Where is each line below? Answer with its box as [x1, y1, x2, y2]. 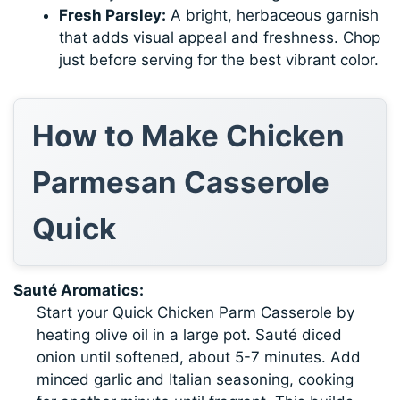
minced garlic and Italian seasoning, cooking [36, 370, 354, 388]
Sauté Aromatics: [13, 280, 145, 299]
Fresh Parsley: [59, 5, 167, 24]
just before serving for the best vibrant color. [59, 50, 379, 69]
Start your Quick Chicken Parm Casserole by [36, 303, 354, 321]
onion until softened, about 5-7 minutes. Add [36, 347, 361, 366]
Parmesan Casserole [32, 163, 330, 200]
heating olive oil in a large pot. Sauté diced [36, 325, 342, 344]
